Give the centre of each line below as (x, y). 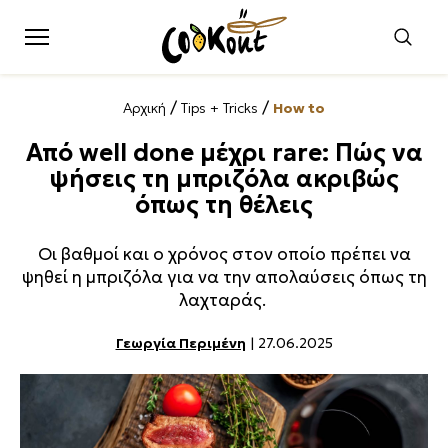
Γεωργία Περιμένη (180, 343)
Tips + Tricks (219, 108)
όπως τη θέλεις (224, 205)
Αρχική (144, 108)
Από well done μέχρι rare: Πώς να (224, 153)
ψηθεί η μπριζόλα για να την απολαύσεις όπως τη (224, 277)
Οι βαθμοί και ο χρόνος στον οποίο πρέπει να (224, 254)
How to (299, 108)
